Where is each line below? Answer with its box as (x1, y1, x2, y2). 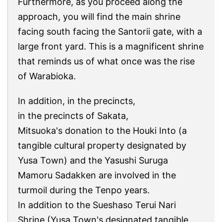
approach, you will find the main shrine (18, 11, 180, 22)
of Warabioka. (18, 70, 76, 81)
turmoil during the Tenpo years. (18, 184, 150, 195)
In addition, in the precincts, (18, 95, 135, 106)
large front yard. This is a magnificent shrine (18, 41, 204, 52)
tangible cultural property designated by (18, 140, 186, 151)
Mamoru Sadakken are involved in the (18, 169, 176, 180)
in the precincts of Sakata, (18, 110, 128, 121)
